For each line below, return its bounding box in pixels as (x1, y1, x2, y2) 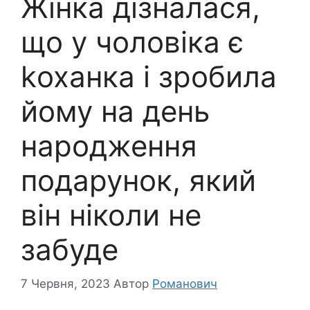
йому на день (21, 93, 210, 129)
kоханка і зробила (21, 59, 277, 95)
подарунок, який (21, 163, 256, 199)
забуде (21, 232, 118, 268)
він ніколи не (21, 197, 201, 233)
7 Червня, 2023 (21, 276, 110, 291)
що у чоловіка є (21, 24, 244, 60)
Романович (152, 276, 217, 291)
